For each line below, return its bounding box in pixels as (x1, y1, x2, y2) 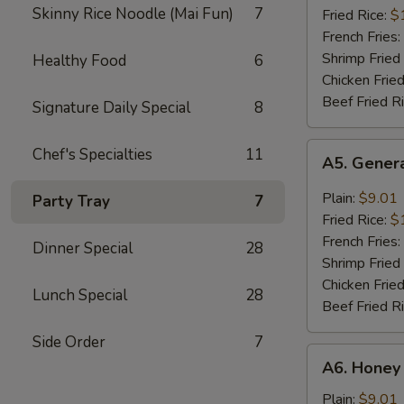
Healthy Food (32, 50, 126, 71)
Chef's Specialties (32, 144, 152, 165)
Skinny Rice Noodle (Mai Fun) (32, 4, 234, 24)
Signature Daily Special (32, 97, 190, 118)
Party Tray (32, 191, 110, 212)
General (307, 161, 355, 181)
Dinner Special (32, 238, 133, 259)
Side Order (32, 332, 106, 353)
